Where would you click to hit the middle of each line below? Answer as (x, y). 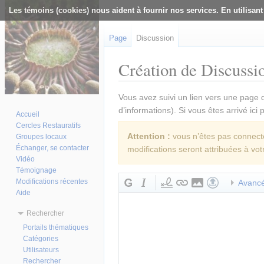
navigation (168, 86)
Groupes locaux (42, 136)
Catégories (41, 238)
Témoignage (37, 170)
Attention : (149, 136)
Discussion (155, 38)
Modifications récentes (52, 181)
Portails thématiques (56, 227)
